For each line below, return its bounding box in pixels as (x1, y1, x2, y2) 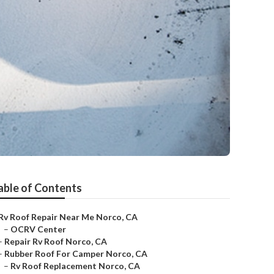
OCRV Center (10, 224, 66, 234)
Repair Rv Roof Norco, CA (4, 236, 107, 246)
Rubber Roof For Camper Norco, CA (4, 248, 147, 259)
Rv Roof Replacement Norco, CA (10, 261, 140, 271)
